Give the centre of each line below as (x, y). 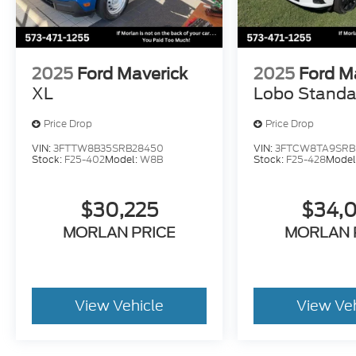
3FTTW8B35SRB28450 (108, 148)
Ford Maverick (132, 74)
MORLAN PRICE (120, 232)
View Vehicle (120, 305)
